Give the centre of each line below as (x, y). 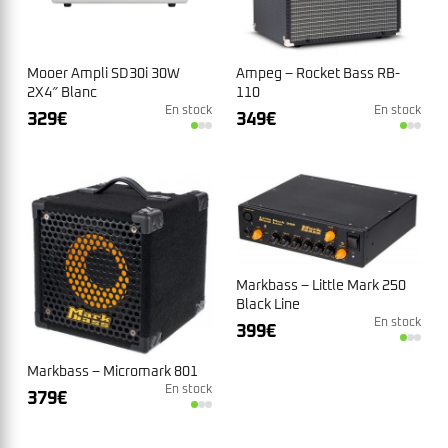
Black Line (268, 305)
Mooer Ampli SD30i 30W (103, 74)
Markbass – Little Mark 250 (321, 286)
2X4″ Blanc (62, 93)
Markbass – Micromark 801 (112, 372)
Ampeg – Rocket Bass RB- (318, 74)
